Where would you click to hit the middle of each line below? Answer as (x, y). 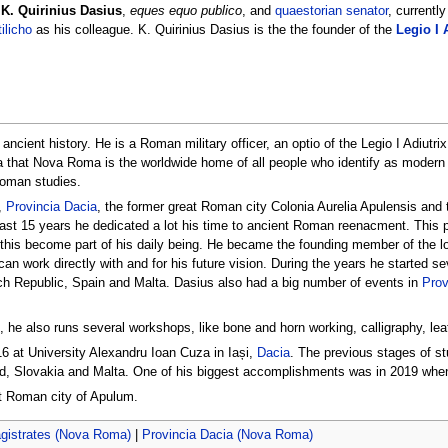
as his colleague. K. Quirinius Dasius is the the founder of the (213, 30)
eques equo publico (185, 11)
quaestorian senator (331, 11)
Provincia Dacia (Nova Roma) (227, 435)
